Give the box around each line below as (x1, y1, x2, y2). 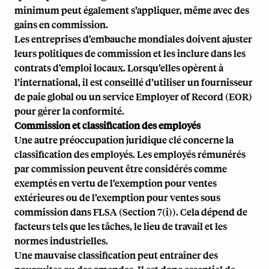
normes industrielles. (14, 234, 108, 247)
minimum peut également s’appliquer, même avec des (14, 4, 249, 16)
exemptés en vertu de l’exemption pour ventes (14, 177, 217, 189)
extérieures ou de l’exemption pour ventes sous (14, 191, 220, 204)
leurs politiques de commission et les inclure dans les (14, 47, 246, 59)
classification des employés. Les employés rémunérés (14, 148, 246, 160)
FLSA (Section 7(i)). (93, 205, 178, 218)
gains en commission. (14, 18, 108, 31)
